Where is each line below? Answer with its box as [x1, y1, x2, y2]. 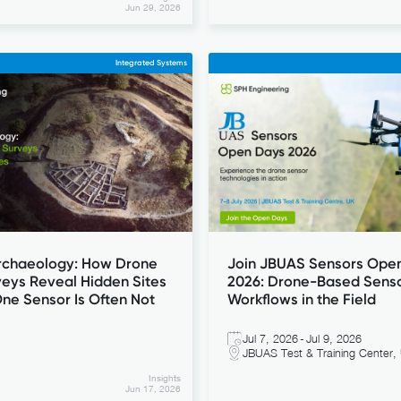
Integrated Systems [115, 58, 188, 68]
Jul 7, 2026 [243, 331, 299, 346]
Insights [148, 371, 181, 383]
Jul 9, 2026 [306, 331, 363, 346]
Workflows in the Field [226, 290, 376, 308]
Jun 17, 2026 [124, 382, 181, 394]
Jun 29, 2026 [124, 2, 181, 13]
